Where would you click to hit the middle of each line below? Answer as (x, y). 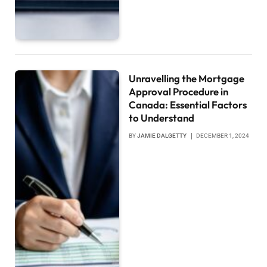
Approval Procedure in (179, 91)
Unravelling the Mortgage (187, 78)
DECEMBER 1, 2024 (223, 135)
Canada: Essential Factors (188, 104)
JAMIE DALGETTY (162, 135)
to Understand (162, 117)
